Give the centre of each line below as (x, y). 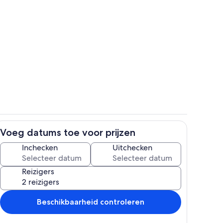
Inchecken (40, 147)
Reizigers (38, 171)
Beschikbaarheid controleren (91, 202)
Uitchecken (132, 147)
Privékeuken (130, 137)
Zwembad (127, 52)
